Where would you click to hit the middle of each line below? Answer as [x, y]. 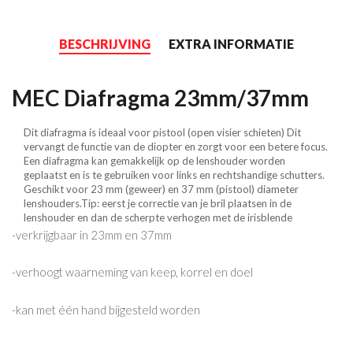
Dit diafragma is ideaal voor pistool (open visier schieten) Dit [162, 133]
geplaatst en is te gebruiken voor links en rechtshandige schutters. [174, 175]
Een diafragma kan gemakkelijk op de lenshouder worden [154, 161]
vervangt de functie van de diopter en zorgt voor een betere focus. [176, 147]
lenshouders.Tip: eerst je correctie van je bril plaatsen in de [158, 204]
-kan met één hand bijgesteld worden [106, 309]
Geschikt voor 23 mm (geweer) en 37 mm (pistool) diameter [161, 190]
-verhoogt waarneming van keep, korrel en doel [132, 272]
